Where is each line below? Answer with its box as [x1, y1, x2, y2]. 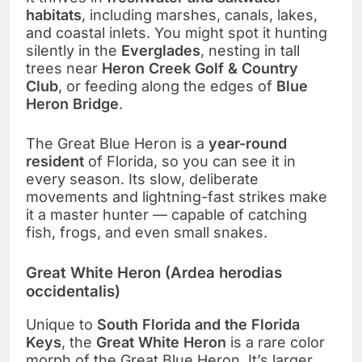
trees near [26, 59, 102, 77]
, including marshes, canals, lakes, [82, 6, 318, 23]
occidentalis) [26, 281, 120, 301]
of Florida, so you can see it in [84, 152, 296, 170]
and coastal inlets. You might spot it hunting [26, 23, 327, 41]
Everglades [121, 41, 200, 59]
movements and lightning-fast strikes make [26, 187, 327, 205]
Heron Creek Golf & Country [102, 59, 298, 77]
